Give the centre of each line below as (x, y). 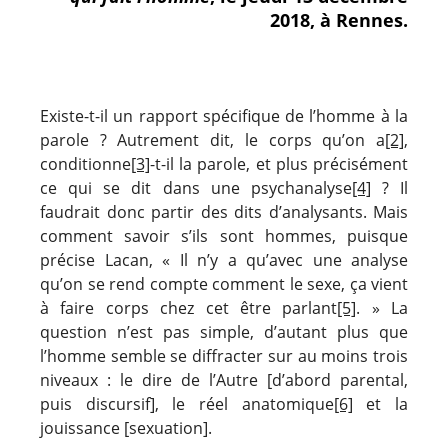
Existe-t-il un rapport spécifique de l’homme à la (224, 115)
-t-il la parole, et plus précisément (279, 163)
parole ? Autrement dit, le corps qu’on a (212, 139)
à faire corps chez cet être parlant (189, 307)
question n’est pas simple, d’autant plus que (224, 331)
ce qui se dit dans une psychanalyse (196, 187)
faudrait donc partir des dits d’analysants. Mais (224, 211)
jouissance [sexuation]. (126, 427)
